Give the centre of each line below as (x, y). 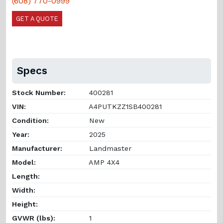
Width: (24, 190)
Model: (24, 162)
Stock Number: (39, 92)
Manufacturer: (37, 148)
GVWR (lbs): (34, 218)
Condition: (30, 120)
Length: (26, 176)
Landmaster (109, 148)
